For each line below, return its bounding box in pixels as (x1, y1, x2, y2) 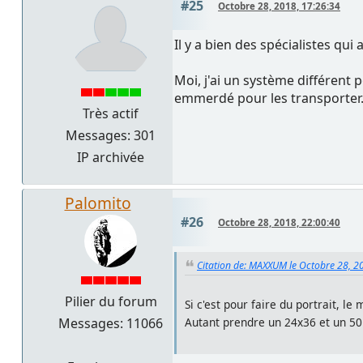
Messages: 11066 (58, 314, 163, 332)
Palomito (64, 191, 131, 214)
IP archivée (77, 147, 144, 166)
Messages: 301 (66, 126, 156, 144)
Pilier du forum (64, 292, 157, 310)
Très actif (83, 104, 139, 122)
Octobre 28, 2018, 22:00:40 (218, 216, 340, 228)
